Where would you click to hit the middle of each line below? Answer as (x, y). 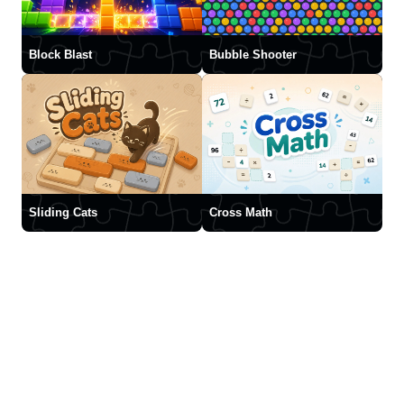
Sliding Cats (63, 212)
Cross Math (241, 212)
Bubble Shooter (253, 55)
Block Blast (60, 55)
